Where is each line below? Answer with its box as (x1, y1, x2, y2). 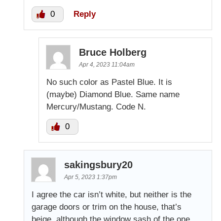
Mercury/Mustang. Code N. (46, 102, 146, 111)
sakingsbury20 (64, 159, 133, 170)
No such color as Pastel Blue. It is (46, 77, 172, 87)
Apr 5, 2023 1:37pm (64, 173, 117, 181)
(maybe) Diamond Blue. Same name (46, 89, 180, 99)
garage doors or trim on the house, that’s (32, 202, 182, 212)
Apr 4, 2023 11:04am (79, 61, 135, 68)
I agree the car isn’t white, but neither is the (32, 189, 191, 199)
